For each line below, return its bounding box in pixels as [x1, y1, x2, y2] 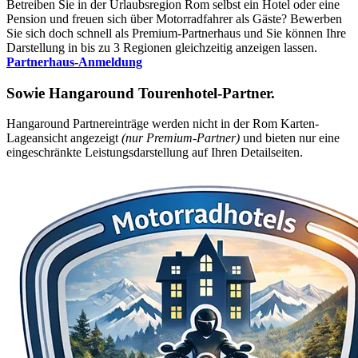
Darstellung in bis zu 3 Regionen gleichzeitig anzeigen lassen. [6, 40, 317, 54]
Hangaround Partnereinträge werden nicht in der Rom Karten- [6, 117, 319, 131]
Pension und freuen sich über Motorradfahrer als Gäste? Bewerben [6, 11, 342, 26]
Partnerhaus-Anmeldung [6, 54, 142, 69]
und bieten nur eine [240, 131, 340, 145]
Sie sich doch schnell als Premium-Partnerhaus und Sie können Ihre [6, 26, 346, 40]
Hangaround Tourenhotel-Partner [49, 84, 271, 101]
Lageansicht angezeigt [6, 131, 121, 145]
